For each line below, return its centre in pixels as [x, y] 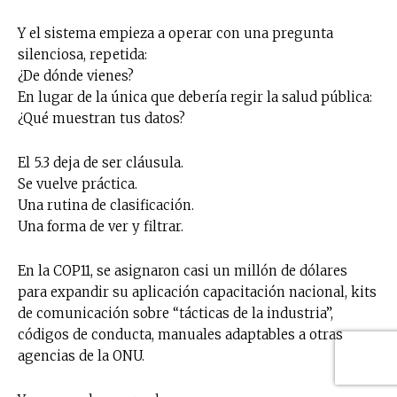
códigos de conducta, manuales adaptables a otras [180, 334]
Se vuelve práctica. [78, 183]
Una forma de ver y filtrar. [101, 226]
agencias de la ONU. [81, 355]
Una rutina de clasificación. [106, 205]
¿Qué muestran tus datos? [101, 118]
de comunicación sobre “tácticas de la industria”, [175, 313]
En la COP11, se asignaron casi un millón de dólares [183, 270]
